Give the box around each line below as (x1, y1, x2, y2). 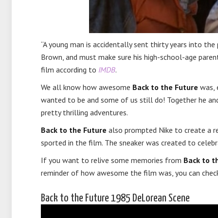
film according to (41, 65, 98, 74)
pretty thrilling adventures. (41, 108, 128, 117)
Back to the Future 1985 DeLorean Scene (41, 193, 190, 204)
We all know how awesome (41, 82, 132, 92)
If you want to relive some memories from (41, 155, 183, 165)
